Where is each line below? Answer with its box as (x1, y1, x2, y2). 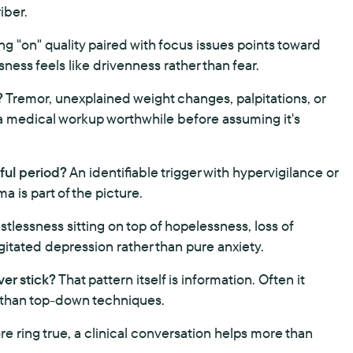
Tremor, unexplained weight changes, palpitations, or (3, 89, 325, 107)
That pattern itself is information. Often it (56, 270, 304, 288)
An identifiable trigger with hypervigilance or (67, 163, 338, 181)
